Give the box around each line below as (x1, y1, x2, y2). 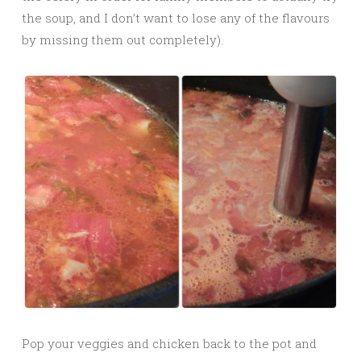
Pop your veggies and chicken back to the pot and (22, 334, 317, 351)
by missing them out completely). (22, 31, 223, 48)
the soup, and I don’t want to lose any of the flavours (22, 10, 330, 27)
